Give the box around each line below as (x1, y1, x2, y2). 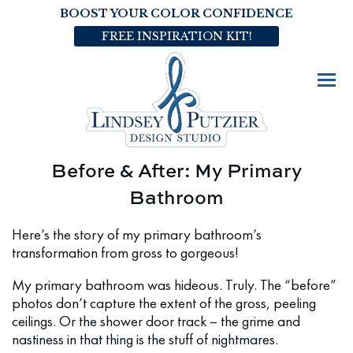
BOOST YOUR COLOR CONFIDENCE (60, 6, 293, 20)
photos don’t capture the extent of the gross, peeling (12, 293, 316, 313)
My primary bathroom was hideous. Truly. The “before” (12, 275, 336, 295)
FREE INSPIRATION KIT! (101, 29, 252, 43)
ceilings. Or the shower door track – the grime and (12, 311, 300, 331)
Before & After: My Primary (50, 156, 303, 183)
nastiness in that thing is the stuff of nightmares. (12, 329, 278, 349)
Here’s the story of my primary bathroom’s (12, 225, 262, 244)
